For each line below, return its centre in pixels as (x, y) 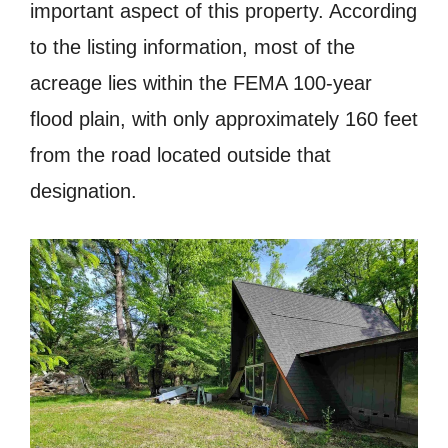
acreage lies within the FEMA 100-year (201, 82)
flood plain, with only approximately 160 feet (224, 118)
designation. (83, 190)
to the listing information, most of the (192, 46)
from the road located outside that (180, 154)
